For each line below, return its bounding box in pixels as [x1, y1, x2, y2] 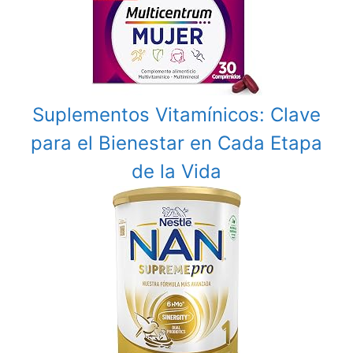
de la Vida [132, 160, 221, 184]
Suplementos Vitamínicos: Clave [32, 103, 321, 127]
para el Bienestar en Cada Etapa [31, 132, 322, 155]
